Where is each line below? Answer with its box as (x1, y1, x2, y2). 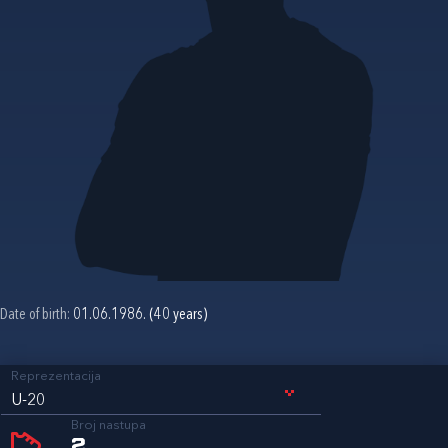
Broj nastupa (71, 418, 146, 432)
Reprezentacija (11, 369, 101, 383)
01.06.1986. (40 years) (73, 306, 207, 323)
